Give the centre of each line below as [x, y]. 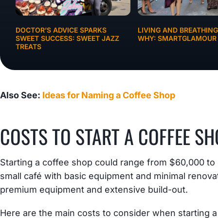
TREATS [29, 46]
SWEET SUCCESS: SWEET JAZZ [68, 38]
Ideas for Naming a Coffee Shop [109, 95]
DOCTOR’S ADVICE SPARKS [61, 30]
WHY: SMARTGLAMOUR [177, 38]
